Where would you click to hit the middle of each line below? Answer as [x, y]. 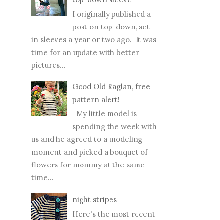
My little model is [104, 114]
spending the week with [114, 127]
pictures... [49, 65]
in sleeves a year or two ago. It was [94, 39]
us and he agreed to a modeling [87, 139]
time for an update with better [85, 52]
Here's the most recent [114, 214]
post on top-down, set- [113, 27]
